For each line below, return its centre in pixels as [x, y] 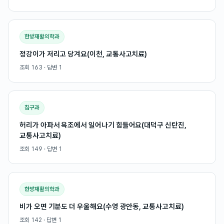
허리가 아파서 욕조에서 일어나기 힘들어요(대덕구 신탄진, [103, 125]
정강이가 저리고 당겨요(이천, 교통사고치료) [83, 54]
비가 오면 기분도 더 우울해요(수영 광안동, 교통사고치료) [102, 206]
